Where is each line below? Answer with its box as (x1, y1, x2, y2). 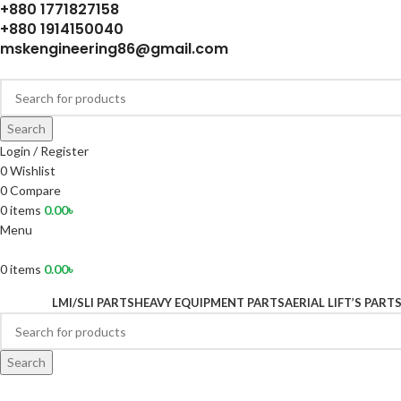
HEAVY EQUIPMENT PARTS (133, 295, 285, 310)
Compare (10, 183, 61, 198)
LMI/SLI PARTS (51, 295, 134, 310)
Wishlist (10, 163, 55, 178)
